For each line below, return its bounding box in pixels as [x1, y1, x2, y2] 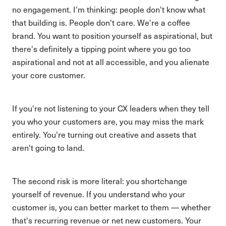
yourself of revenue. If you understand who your [12, 189, 185, 199]
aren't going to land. [12, 142, 84, 153]
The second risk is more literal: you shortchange [12, 176, 187, 186]
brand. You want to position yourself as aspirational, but [12, 30, 212, 41]
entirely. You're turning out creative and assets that [12, 129, 196, 140]
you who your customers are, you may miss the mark [12, 116, 204, 127]
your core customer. [12, 70, 85, 80]
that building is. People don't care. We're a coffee [12, 17, 190, 28]
